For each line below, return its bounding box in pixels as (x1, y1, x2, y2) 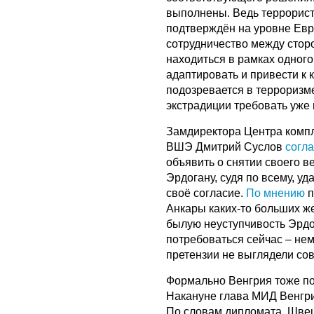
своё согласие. (166, 187, 247, 200)
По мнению (246, 187, 306, 200)
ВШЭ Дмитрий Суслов (166, 141, 286, 153)
